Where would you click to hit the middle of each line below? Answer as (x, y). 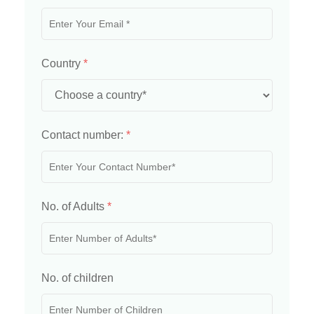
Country (62, 64)
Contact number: (84, 135)
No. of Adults (74, 207)
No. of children (77, 278)
